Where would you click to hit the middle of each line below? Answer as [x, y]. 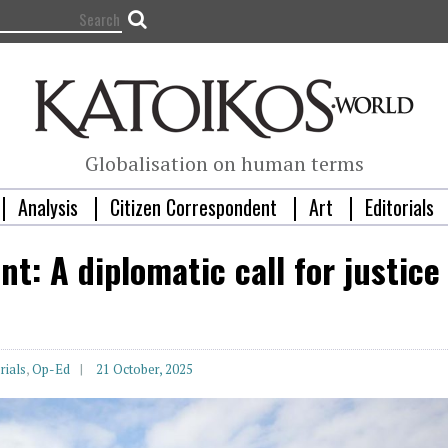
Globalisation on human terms [224, 164]
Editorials [399, 207]
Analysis [47, 207]
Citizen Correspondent [193, 207]
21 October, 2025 [144, 369]
